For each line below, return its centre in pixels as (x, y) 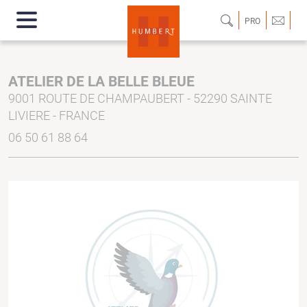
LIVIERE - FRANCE (57, 115)
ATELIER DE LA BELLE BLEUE (101, 82)
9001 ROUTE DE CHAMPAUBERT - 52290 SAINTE (140, 98)
